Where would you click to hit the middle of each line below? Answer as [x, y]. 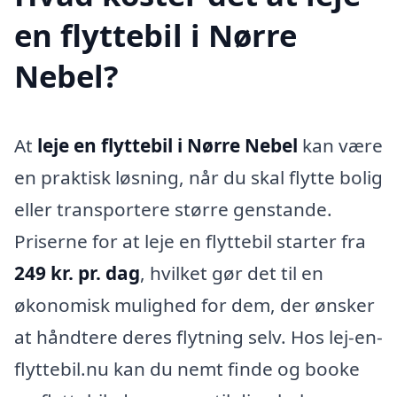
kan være [340, 146]
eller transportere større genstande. [173, 210]
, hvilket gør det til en [232, 273]
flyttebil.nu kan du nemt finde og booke [187, 369]
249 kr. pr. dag [77, 273]
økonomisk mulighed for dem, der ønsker [195, 305]
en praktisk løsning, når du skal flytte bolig [198, 178]
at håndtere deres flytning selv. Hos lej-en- [198, 337]
